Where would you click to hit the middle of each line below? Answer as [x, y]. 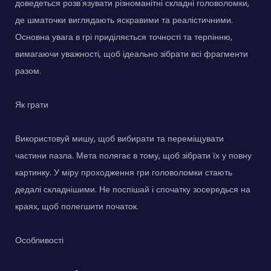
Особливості [39, 240]
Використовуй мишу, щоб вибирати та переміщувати [119, 138]
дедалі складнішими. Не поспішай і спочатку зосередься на [133, 189]
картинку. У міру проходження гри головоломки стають [124, 172]
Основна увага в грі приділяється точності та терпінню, [124, 37]
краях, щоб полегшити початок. [77, 206]
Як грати [32, 104]
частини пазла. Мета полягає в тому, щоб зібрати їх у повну [133, 155]
